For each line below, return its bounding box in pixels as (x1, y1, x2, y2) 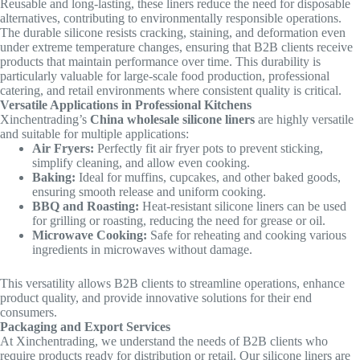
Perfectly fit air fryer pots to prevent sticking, (94, 141, 323, 156)
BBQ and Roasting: (32, 199, 139, 214)
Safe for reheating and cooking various (147, 228, 346, 243)
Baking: (32, 170, 76, 185)
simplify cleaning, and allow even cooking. (32, 156, 250, 170)
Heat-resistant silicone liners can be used (139, 199, 346, 214)
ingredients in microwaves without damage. (32, 243, 252, 257)
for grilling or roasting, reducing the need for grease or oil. (32, 214, 325, 228)
